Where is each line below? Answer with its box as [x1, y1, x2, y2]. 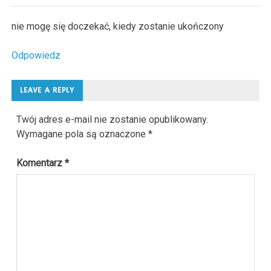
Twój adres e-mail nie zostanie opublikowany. [16, 114, 209, 126]
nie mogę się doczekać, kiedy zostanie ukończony [11, 20, 224, 32]
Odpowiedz [11, 49, 61, 61]
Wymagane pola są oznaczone [16, 128, 149, 140]
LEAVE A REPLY [20, 85, 75, 96]
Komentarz [16, 157, 65, 169]
